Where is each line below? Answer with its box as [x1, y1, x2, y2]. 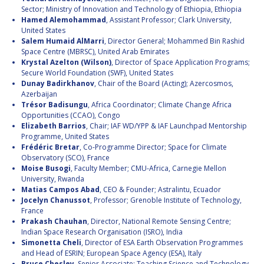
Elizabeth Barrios [21, 121, 86, 131]
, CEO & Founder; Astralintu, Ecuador [100, 184, 221, 195]
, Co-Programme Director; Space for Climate [80, 142, 227, 153]
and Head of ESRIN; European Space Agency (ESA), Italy [21, 248, 202, 259]
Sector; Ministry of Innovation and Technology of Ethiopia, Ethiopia [21, 4, 242, 15]
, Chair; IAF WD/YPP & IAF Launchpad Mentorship [86, 121, 247, 131]
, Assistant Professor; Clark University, [106, 15, 232, 25]
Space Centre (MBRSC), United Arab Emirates [21, 47, 169, 57]
